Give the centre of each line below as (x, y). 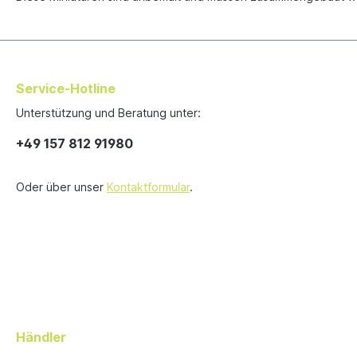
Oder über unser (61, 187)
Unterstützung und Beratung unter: (108, 113)
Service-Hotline (66, 89)
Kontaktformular (148, 187)
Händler (41, 337)
